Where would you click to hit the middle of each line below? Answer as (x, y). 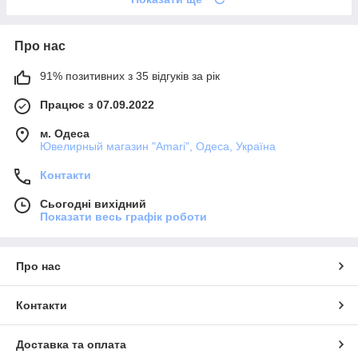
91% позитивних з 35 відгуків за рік (130, 76)
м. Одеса (65, 133)
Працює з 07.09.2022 (97, 104)
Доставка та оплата (71, 344)
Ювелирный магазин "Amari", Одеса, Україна (158, 146)
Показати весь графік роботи (123, 216)
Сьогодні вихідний (93, 203)
